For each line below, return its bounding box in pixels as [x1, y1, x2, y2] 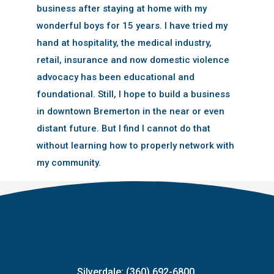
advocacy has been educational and [36, 71, 194, 83]
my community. [36, 157, 101, 168]
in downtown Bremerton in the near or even [36, 105, 224, 117]
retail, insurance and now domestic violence [36, 54, 229, 65]
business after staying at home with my [36, 2, 207, 14]
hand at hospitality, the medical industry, [36, 37, 212, 48]
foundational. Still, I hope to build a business [36, 88, 230, 100]
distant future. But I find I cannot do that [36, 122, 210, 134]
